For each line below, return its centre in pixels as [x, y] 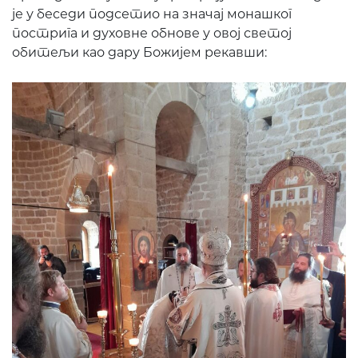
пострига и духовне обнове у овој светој [152, 34]
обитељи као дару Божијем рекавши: [139, 53]
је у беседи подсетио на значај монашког [152, 14]
